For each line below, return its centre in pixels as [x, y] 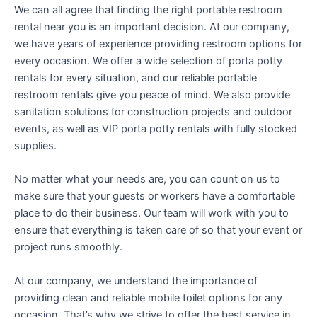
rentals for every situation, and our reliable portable [136, 77]
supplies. [35, 145]
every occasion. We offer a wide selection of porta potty [148, 60]
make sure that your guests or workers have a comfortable [155, 196]
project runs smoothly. [68, 247]
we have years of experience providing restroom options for [158, 44]
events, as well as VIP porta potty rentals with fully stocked [156, 128]
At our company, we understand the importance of [136, 281]
